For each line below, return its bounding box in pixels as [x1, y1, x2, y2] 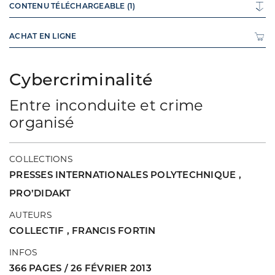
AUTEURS [9, 210, 52, 220]
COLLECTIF [9, 225, 67, 237]
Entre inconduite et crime [9, 96, 204, 115]
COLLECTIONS [9, 154, 72, 165]
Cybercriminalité [9, 69, 153, 90]
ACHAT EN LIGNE [9, 31, 77, 41]
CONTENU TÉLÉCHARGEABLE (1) [9, 1, 136, 11]
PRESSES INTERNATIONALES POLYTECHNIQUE [9, 169, 239, 181]
